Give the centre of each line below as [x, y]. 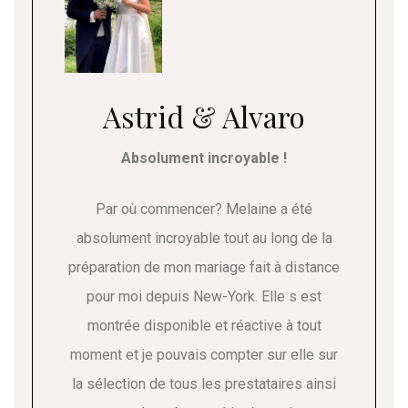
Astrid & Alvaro [204, 116]
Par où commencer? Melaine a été [204, 209]
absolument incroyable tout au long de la [204, 238]
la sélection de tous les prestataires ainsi [204, 383]
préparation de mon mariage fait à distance [204, 267]
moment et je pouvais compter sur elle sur [204, 354]
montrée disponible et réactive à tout [204, 325]
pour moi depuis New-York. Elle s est [204, 296]
